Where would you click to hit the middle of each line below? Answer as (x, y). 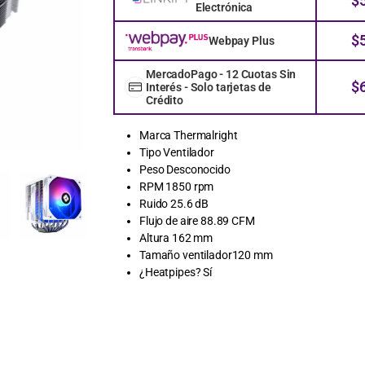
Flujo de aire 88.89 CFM (197, 220)
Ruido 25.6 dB (174, 203)
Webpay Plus (241, 40)
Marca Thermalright (189, 135)
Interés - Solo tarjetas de (209, 87)
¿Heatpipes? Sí (176, 272)
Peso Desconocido (185, 169)
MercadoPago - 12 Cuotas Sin (221, 74)
